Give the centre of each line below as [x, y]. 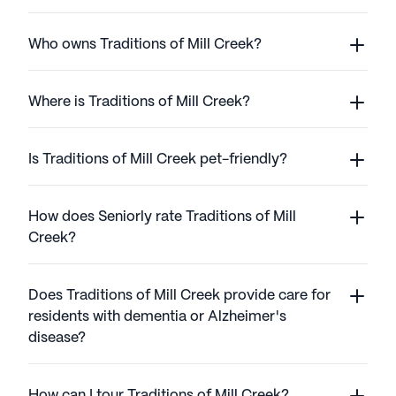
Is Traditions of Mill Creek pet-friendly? [158, 160]
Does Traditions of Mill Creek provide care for [179, 296]
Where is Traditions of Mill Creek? [139, 103]
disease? [57, 339]
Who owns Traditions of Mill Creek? [145, 45]
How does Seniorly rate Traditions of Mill [162, 217]
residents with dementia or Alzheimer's [157, 317]
